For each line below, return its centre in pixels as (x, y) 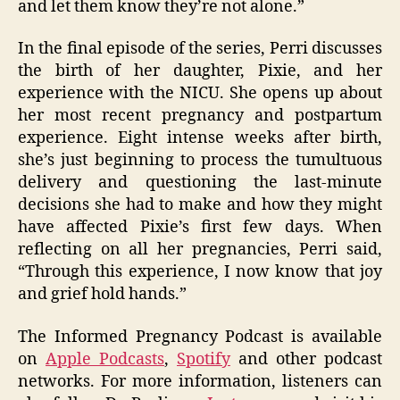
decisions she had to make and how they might (200, 205)
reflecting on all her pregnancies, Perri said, (200, 250)
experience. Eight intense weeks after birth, (200, 138)
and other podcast (306, 359)
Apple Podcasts (105, 359)
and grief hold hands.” (102, 295)
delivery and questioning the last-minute (200, 183)
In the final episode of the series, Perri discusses (200, 49)
